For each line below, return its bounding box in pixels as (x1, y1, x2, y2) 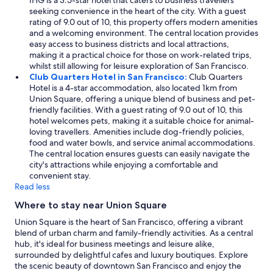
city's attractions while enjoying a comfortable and (29, 159, 218, 170)
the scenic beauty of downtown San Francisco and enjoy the (15, 260, 241, 271)
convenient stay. (29, 170, 91, 181)
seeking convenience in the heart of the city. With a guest (29, 5, 246, 16)
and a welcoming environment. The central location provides (29, 27, 258, 38)
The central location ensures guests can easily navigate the (29, 148, 250, 159)
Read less (15, 181, 50, 192)
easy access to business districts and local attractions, (29, 38, 229, 49)
